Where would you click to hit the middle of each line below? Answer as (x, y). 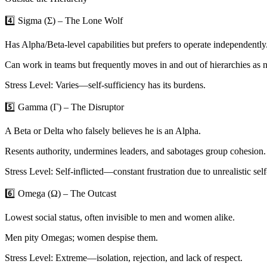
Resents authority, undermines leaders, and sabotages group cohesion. (135, 151)
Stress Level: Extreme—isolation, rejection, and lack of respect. (124, 258)
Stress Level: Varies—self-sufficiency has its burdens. (105, 85)
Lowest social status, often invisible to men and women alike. (120, 218)
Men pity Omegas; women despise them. (81, 238)
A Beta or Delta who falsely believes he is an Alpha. (103, 131)
